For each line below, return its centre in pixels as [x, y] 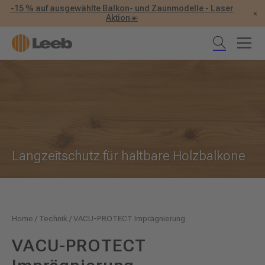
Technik [53, 218]
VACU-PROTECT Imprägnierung [129, 218]
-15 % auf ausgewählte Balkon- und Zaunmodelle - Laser [122, 8]
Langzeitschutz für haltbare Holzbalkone [129, 156]
